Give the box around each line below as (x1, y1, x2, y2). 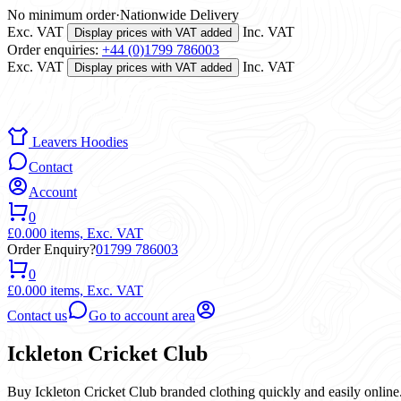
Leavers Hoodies (29, 134, 128, 149)
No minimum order (7, 7, 115, 22)
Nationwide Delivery (120, 7, 239, 22)
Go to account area (89, 308, 195, 323)
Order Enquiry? (7, 242, 96, 257)
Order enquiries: (7, 42, 102, 57)
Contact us (7, 308, 67, 323)
